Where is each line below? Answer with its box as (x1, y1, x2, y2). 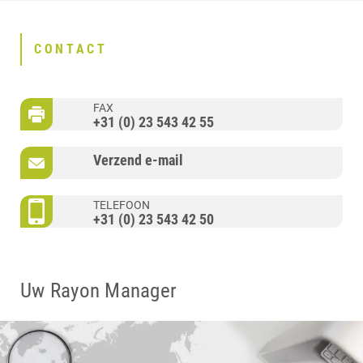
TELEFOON (93, 198, 150, 211)
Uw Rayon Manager (20, 278, 177, 302)
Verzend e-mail (93, 151, 183, 169)
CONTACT (34, 41, 108, 58)
